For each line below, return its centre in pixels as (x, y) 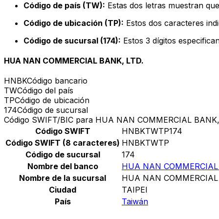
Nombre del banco (63, 166)
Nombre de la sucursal (63, 178)
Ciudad (63, 190)
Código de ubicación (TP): (74, 23)
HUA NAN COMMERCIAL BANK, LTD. (74, 61)
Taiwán (135, 202)
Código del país (45, 91)
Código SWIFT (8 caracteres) (63, 143)
